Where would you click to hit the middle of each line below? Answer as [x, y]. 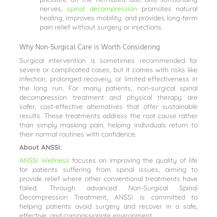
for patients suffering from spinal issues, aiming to [108, 170]
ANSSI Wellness [44, 161]
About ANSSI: [41, 147]
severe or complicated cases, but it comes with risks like [108, 70]
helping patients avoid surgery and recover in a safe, [108, 207]
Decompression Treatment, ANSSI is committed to [108, 197]
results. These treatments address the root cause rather [108, 116]
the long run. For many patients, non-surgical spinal [108, 88]
